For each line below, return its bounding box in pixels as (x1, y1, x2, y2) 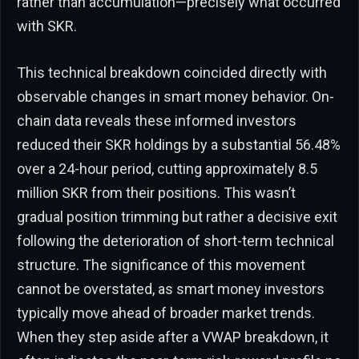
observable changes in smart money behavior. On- (17, 88, 334, 106)
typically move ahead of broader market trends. (17, 305, 315, 322)
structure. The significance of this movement (17, 256, 305, 274)
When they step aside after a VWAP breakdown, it (17, 329, 329, 346)
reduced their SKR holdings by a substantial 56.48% (17, 136, 341, 154)
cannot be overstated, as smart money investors (17, 280, 325, 298)
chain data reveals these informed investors (17, 112, 296, 130)
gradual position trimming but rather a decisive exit (17, 208, 337, 226)
